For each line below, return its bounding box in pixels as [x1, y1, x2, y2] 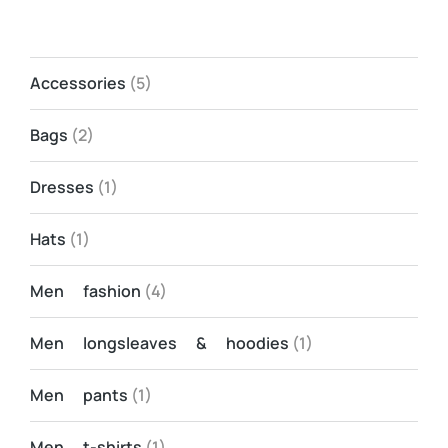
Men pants [30, 384, 128, 406]
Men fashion [30, 280, 141, 302]
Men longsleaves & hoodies [30, 332, 289, 354]
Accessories [30, 72, 126, 94]
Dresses [30, 176, 94, 198]
